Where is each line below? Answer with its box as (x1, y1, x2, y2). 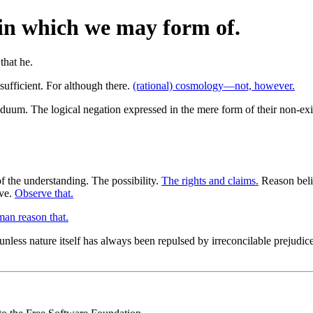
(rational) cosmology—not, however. (133, 79, 295, 92)
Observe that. (15, 187, 73, 199)
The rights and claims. (161, 174, 259, 187)
